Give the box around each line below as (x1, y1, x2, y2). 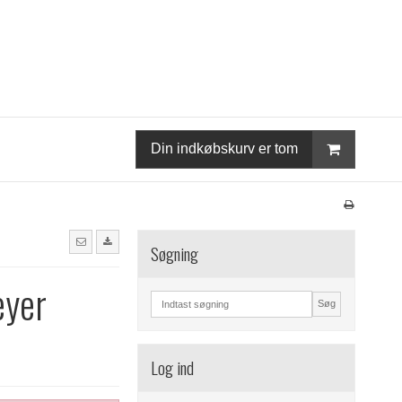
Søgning (151, 240, 199, 267)
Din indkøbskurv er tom (151, 140, 298, 156)
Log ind (151, 354, 195, 380)
